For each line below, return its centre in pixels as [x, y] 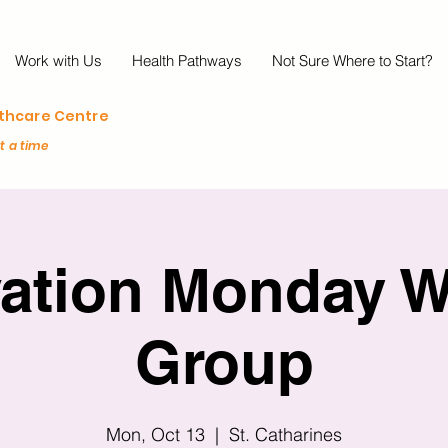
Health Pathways [187, 60]
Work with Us [58, 60]
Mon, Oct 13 [155, 434]
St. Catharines [285, 434]
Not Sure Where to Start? [352, 60]
